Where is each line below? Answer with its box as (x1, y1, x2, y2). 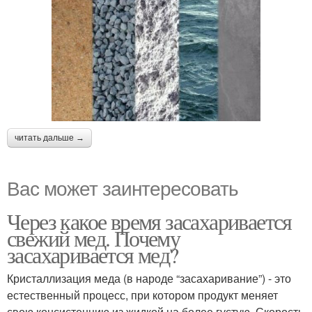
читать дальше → (15, 133, 84, 143)
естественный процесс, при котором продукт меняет (7, 287, 278, 304)
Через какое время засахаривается (7, 206, 292, 237)
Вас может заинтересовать (7, 173, 238, 202)
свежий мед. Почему (7, 223, 180, 253)
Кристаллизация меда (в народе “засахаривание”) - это (7, 270, 291, 287)
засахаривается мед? (7, 240, 178, 270)
